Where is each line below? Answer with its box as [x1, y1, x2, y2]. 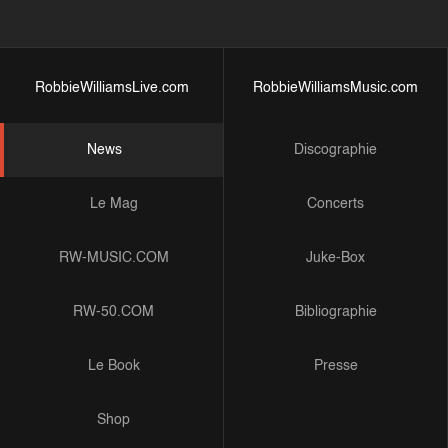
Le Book [87, 359, 140, 373]
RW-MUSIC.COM [58, 251, 169, 265]
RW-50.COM [73, 305, 154, 319]
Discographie [294, 143, 377, 157]
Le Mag [89, 197, 138, 211]
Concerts [307, 197, 364, 211]
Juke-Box [306, 251, 365, 265]
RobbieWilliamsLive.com [34, 81, 189, 95]
